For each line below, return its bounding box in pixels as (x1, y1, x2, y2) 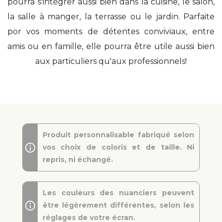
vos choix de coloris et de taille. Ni (42, 143, 195, 152)
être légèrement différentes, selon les (42, 201, 195, 210)
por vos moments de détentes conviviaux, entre (7, 27, 215, 36)
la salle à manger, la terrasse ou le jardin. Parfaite (7, 12, 215, 21)
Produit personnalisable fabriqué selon (42, 130, 195, 139)
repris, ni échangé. (42, 155, 113, 164)
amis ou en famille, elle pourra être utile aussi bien (7, 42, 215, 51)
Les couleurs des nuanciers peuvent (42, 188, 195, 197)
